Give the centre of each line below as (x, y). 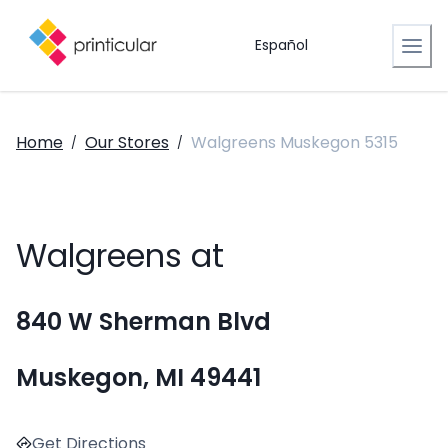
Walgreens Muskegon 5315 (294, 142)
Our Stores (127, 142)
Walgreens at (120, 256)
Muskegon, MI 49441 (138, 378)
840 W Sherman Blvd (143, 322)
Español (281, 45)
